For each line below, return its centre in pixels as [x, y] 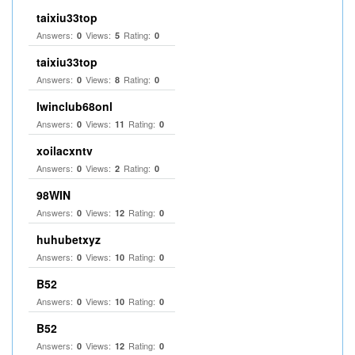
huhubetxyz [69, 239]
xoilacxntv [65, 151]
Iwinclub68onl [74, 106]
